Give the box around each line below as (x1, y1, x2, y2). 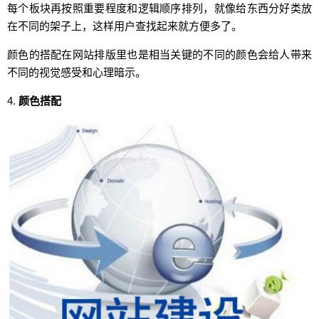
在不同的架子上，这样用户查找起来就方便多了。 (7, 20, 242, 32)
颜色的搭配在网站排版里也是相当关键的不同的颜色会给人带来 (7, 48, 312, 61)
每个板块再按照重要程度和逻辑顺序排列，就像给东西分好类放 (7, 2, 312, 14)
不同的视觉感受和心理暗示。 (7, 66, 146, 78)
